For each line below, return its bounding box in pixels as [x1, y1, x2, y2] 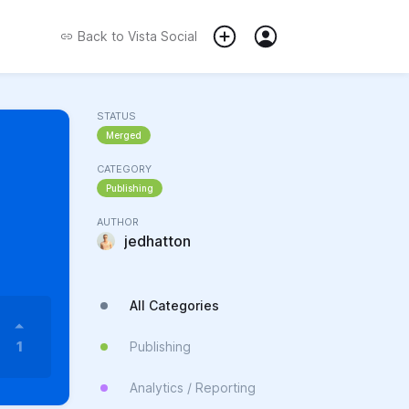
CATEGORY [97, 163, 152, 175]
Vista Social [124, 28, 197, 44]
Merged [106, 130, 142, 141]
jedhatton [124, 232, 191, 250]
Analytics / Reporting [130, 380, 256, 395]
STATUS [97, 110, 136, 122]
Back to [78, 28, 124, 44]
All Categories [130, 298, 219, 313]
